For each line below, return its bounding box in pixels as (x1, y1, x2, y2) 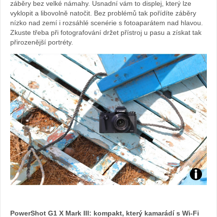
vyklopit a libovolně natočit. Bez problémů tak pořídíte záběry (10, 9, 196, 17)
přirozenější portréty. (10, 38, 73, 46)
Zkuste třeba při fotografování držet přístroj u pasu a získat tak (10, 28, 201, 36)
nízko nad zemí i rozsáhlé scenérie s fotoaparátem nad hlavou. (10, 18, 203, 27)
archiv (195, 197, 211, 204)
